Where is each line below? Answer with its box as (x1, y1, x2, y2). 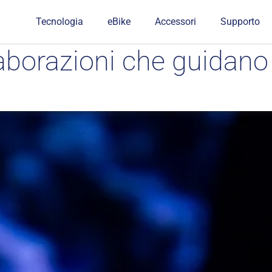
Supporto (220, 16, 260, 27)
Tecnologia (36, 16, 84, 27)
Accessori (155, 16, 197, 27)
